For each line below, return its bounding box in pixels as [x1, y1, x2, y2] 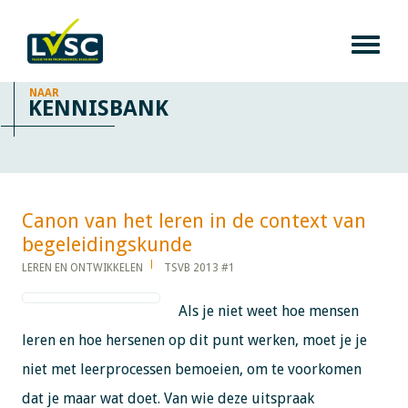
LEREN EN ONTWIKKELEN [21, 260, 143, 274]
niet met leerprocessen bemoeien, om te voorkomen [21, 360, 362, 378]
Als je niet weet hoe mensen [178, 301, 359, 320]
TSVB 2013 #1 [163, 260, 235, 274]
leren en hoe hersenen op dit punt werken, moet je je [21, 331, 367, 349]
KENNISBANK [28, 95, 168, 121]
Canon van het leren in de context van [21, 209, 366, 232]
